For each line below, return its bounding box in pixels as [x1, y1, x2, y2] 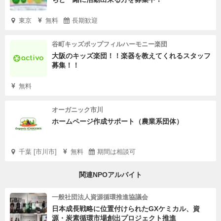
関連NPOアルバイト [79, 171, 142, 179]
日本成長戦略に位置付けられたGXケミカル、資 [52, 205, 200, 213]
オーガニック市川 [52, 106, 103, 114]
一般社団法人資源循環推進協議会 [52, 193, 148, 201]
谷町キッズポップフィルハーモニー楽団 [52, 40, 167, 48]
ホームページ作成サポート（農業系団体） [52, 117, 183, 126]
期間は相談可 [97, 148, 136, 156]
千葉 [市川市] [19, 148, 57, 156]
